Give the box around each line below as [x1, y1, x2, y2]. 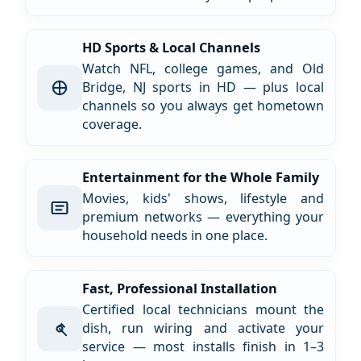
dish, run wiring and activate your [82, 319, 324, 337]
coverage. [82, 115, 142, 133]
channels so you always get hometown [82, 97, 324, 114]
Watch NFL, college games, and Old [82, 60, 324, 77]
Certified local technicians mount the [82, 301, 324, 318]
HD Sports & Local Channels [82, 39, 260, 56]
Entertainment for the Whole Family [82, 168, 319, 186]
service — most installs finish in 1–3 [82, 338, 324, 355]
